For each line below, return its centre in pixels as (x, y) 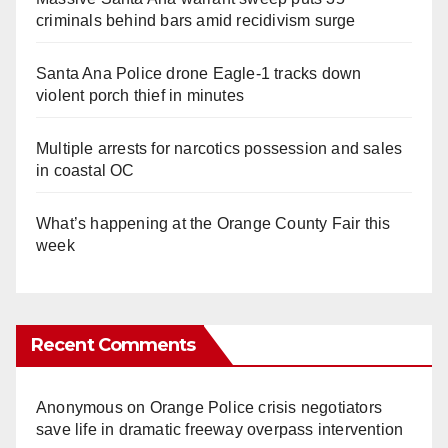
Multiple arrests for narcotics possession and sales (219, 148)
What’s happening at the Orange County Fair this (213, 223)
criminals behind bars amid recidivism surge (196, 20)
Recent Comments (113, 344)
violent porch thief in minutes (140, 95)
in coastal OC (85, 170)
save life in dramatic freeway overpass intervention (220, 429)
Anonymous (79, 407)
